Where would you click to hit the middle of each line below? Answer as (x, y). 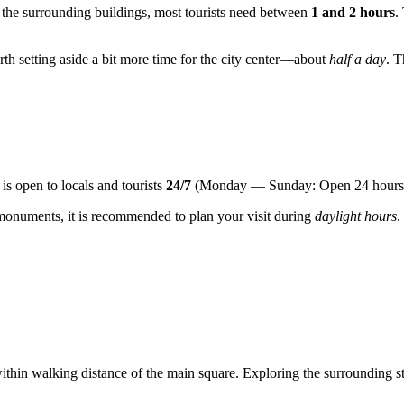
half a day (358, 60)
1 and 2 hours (353, 13)
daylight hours (356, 216)
